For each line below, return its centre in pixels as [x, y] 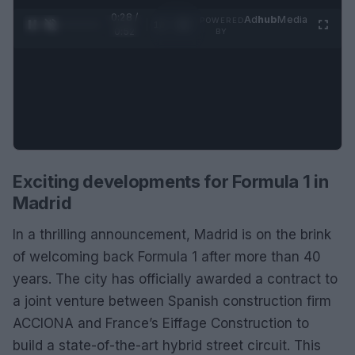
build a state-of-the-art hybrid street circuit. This [167, 345]
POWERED [221, 20]
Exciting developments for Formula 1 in [171, 181]
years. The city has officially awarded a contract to [175, 279]
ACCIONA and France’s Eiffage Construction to [161, 323]
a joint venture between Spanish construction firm [172, 301]
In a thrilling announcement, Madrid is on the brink [172, 234]
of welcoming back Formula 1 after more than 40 [167, 256]
